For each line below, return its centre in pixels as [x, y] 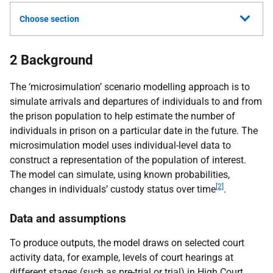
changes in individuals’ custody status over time [113, 189]
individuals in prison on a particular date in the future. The [134, 131]
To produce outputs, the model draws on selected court [127, 243]
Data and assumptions [68, 218]
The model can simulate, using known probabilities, [120, 175]
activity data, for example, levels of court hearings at [122, 257]
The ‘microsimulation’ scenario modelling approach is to [130, 87]
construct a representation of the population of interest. [128, 160]
